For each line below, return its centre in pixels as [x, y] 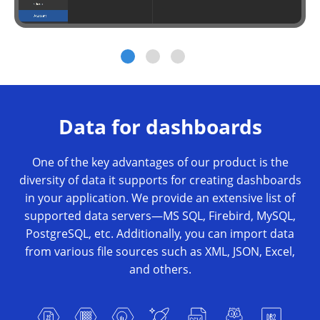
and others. [160, 269]
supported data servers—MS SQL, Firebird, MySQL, [160, 215]
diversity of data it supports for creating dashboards [160, 180]
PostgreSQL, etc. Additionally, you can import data [160, 233]
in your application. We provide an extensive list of [160, 197]
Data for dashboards [160, 126]
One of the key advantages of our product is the [160, 162]
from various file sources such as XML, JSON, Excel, [160, 251]
